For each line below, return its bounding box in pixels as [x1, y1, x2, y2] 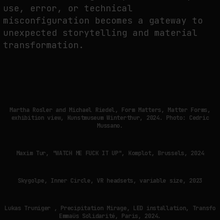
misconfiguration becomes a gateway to [3, 15, 203, 27]
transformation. [3, 39, 84, 51]
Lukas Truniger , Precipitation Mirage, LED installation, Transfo [4, 204, 216, 212]
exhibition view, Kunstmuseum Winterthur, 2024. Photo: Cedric [11, 113, 209, 122]
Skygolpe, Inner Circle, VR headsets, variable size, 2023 [18, 176, 202, 185]
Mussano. [97, 121, 123, 130]
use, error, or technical [3, 2, 133, 14]
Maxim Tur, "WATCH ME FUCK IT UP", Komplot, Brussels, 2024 [16, 149, 204, 157]
